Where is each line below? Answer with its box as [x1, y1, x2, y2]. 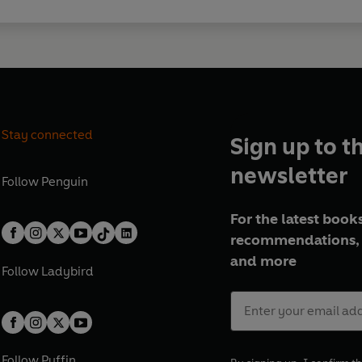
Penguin [41, 174, 89, 190]
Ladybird [41, 263, 95, 279]
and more [229, 252, 297, 271]
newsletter [229, 162, 347, 190]
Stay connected [2, 126, 94, 142]
